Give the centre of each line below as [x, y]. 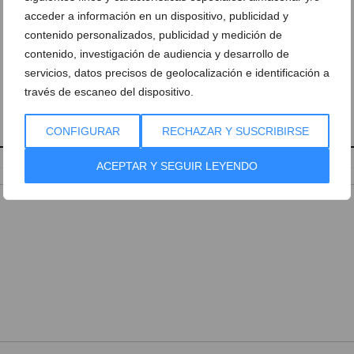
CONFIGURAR [83, 131]
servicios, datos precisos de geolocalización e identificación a [177, 72]
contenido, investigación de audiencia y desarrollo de [157, 53]
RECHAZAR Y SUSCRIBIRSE [235, 131]
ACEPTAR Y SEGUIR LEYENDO [177, 166]
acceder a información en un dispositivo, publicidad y [156, 15]
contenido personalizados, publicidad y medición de [153, 34]
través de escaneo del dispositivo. [109, 91]
